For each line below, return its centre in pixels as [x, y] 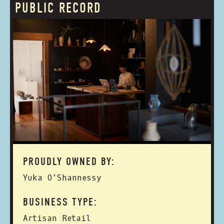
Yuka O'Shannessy [62, 178]
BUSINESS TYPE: [60, 202]
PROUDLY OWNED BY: [69, 161]
